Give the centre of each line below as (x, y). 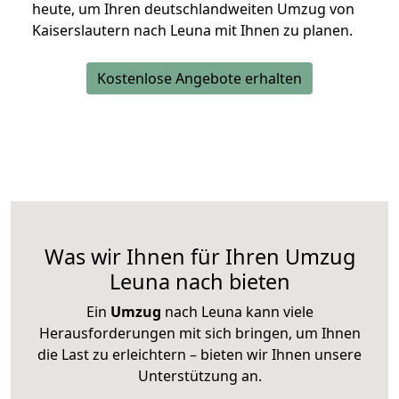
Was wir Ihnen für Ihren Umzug (199, 257)
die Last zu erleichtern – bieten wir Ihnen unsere (199, 355)
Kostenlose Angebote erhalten (199, 79)
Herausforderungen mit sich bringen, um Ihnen (199, 334)
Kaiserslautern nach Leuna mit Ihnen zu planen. (192, 31)
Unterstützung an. (199, 376)
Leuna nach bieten (199, 282)
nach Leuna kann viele (237, 312)
